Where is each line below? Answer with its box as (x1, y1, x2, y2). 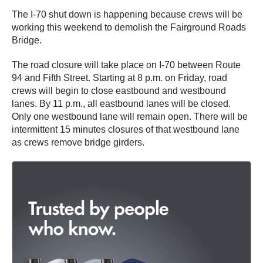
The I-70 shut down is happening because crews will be (12, 9, 242, 19)
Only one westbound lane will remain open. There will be (12, 111, 248, 122)
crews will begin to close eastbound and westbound (12, 85, 226, 96)
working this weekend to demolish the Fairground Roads (12, 22, 246, 32)
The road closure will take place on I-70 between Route (12, 59, 241, 70)
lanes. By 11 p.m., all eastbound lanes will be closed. (12, 98, 231, 109)
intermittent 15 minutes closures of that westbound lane (12, 124, 240, 134)
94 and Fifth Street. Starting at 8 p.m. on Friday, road (12, 72, 227, 83)
